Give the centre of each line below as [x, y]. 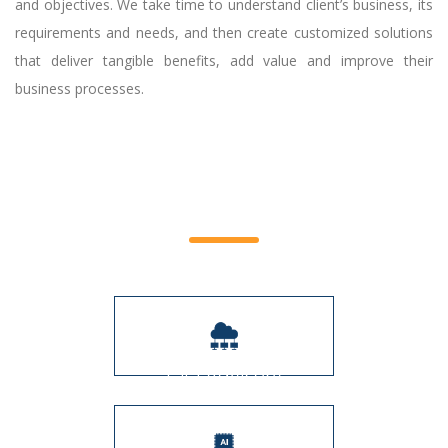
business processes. [79, 88]
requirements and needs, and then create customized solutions [224, 32]
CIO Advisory [224, 375]
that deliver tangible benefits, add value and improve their [224, 60]
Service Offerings [224, 213]
